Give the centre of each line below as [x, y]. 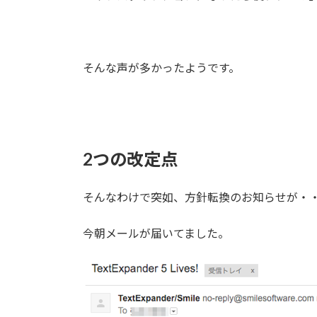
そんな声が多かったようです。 [161, 67]
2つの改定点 [130, 158]
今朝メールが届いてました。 [156, 233]
